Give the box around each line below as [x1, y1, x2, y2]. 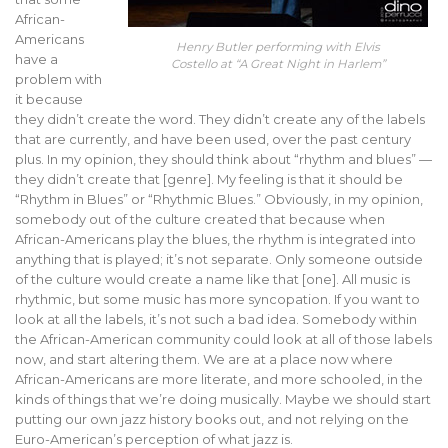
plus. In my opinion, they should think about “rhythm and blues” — [15, 150, 432, 167]
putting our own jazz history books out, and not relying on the [15, 410, 409, 427]
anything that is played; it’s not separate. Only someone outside [15, 250, 423, 267]
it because [15, 90, 83, 107]
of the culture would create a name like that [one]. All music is [15, 270, 410, 287]
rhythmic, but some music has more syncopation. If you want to [15, 290, 420, 307]
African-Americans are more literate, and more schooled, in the [15, 370, 423, 387]
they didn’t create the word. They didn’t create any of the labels [15, 110, 425, 127]
